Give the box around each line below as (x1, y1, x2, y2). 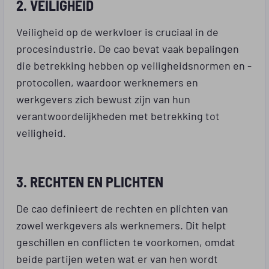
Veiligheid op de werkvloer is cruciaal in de (16, 23, 219, 38)
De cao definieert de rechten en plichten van (16, 200, 228, 215)
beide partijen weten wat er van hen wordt (16, 250, 218, 265)
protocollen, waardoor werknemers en (16, 74, 198, 89)
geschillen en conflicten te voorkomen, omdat (16, 234, 235, 249)
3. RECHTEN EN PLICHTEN (16, 171, 163, 191)
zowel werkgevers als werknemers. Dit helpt (16, 217, 226, 232)
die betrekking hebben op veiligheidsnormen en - (16, 57, 252, 72)
